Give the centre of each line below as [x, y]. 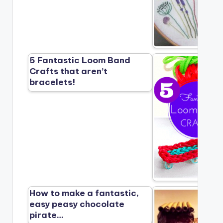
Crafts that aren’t [69, 71]
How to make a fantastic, [84, 193]
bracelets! [53, 82]
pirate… [47, 215]
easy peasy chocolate [77, 204]
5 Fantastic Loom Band [80, 60]
